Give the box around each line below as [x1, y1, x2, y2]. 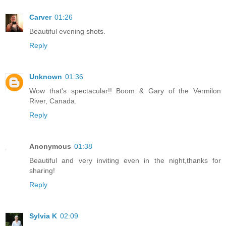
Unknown [29, 73, 62, 81]
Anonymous [29, 142, 71, 151]
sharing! [29, 166, 55, 175]
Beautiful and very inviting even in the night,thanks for [29, 156, 221, 165]
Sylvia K [29, 212, 57, 220]
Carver [29, 13, 51, 22]
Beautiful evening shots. [29, 27, 105, 36]
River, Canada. [29, 97, 77, 105]
